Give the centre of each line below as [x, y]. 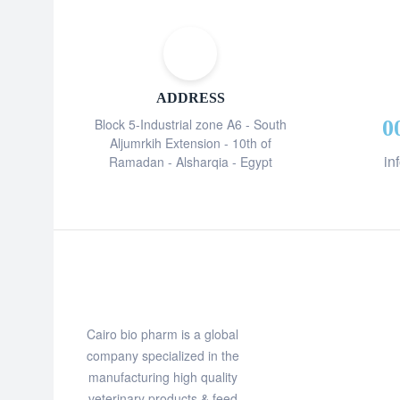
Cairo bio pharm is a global [163, 333]
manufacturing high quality [162, 376]
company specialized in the [162, 355]
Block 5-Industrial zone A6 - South [190, 124]
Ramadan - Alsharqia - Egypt [190, 161]
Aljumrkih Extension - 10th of [190, 142]
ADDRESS [190, 97]
